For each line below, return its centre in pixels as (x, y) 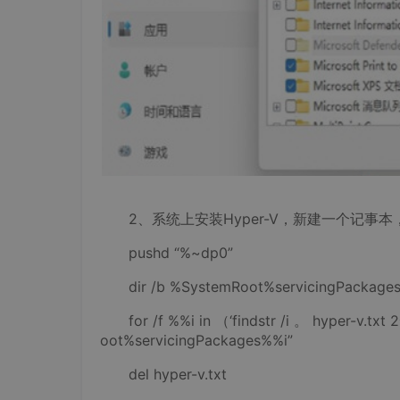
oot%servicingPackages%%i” (196, 340)
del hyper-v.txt (163, 374)
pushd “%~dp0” (167, 253)
